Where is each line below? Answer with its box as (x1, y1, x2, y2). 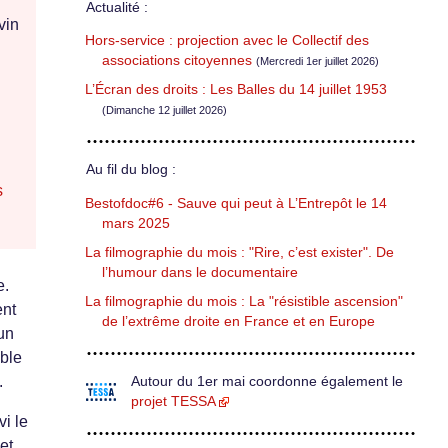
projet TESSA (131, 393, 216, 409)
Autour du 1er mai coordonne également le (131, 373, 403, 389)
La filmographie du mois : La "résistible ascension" (85, 293, 403, 309)
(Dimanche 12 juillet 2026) (102, 104, 227, 117)
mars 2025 (102, 215, 170, 231)
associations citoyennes (102, 53, 252, 69)
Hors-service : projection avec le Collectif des (85, 33, 369, 49)
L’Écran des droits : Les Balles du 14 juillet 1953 (85, 82, 387, 98)
